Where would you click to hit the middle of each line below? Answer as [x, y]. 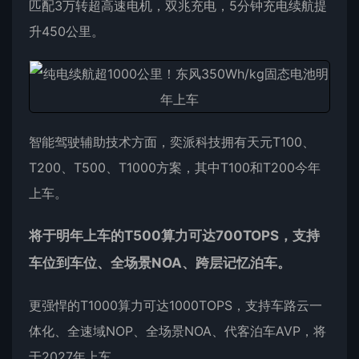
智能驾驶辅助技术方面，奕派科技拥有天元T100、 [172, 142]
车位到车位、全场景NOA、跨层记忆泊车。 [160, 263]
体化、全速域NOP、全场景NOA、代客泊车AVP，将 [177, 331]
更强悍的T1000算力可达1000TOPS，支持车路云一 [175, 305]
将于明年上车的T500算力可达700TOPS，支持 [174, 236]
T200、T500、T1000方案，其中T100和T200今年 [175, 167]
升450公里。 [67, 31]
